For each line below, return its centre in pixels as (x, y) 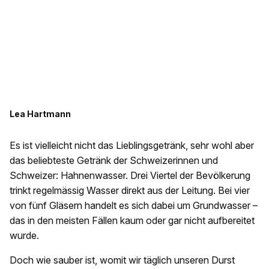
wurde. (24, 236)
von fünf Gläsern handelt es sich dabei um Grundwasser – (134, 206)
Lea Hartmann (40, 114)
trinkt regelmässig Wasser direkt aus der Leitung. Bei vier (130, 191)
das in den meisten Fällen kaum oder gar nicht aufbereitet (132, 221)
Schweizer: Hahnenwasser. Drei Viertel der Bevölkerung (130, 176)
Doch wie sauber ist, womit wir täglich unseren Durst (122, 260)
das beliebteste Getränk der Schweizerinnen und (114, 161)
